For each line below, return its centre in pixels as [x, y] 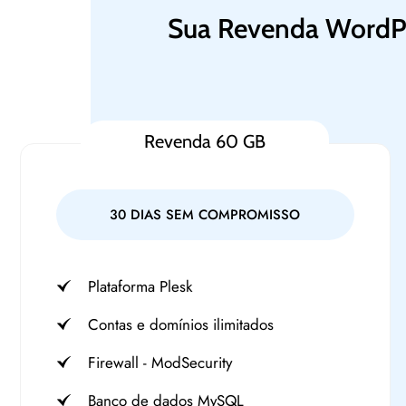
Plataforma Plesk [140, 286]
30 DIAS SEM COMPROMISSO [205, 215]
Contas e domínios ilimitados [181, 324]
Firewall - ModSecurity [160, 362]
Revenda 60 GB [205, 141]
